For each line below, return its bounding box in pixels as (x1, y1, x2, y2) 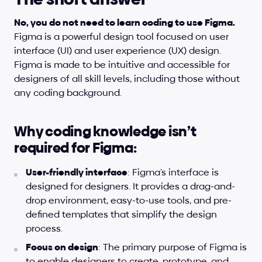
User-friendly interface (26, 166, 127, 179)
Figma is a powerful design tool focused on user (14, 30, 229, 43)
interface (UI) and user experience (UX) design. (14, 44, 221, 57)
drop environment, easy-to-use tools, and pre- (26, 194, 232, 207)
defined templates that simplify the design (26, 208, 217, 221)
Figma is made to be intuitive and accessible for (14, 58, 230, 71)
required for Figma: (14, 138, 137, 157)
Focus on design (26, 240, 98, 254)
